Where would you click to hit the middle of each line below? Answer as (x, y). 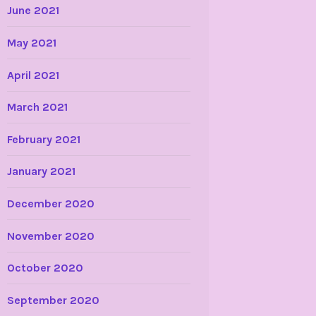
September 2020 (53, 300)
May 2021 (31, 43)
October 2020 (45, 268)
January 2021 (41, 171)
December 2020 (50, 204)
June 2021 (33, 11)
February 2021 (43, 140)
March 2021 (37, 107)
